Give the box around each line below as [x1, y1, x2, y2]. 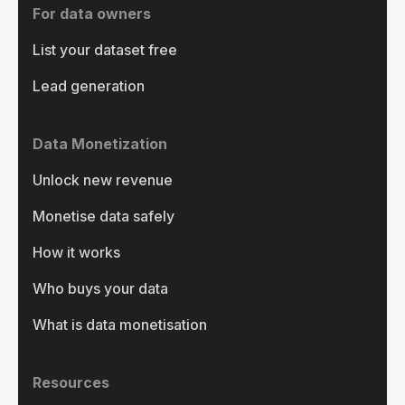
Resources [33, 372, 109, 391]
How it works [33, 242, 120, 261]
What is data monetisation [33, 315, 207, 334]
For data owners [33, 4, 151, 23]
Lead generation [33, 76, 145, 95]
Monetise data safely [33, 206, 174, 225]
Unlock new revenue [33, 170, 173, 189]
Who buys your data [33, 278, 168, 297]
